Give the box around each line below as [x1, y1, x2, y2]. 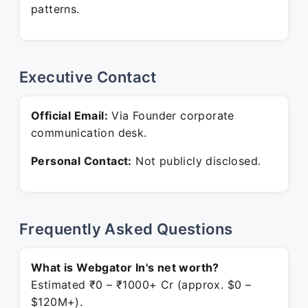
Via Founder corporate [108, 109, 234, 122]
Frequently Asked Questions [19, 220, 233, 238]
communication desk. [31, 126, 147, 140]
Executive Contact [19, 68, 157, 86]
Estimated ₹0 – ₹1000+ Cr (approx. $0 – [31, 278, 252, 291]
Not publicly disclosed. [131, 154, 261, 168]
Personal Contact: [31, 154, 132, 168]
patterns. [31, 2, 80, 16]
